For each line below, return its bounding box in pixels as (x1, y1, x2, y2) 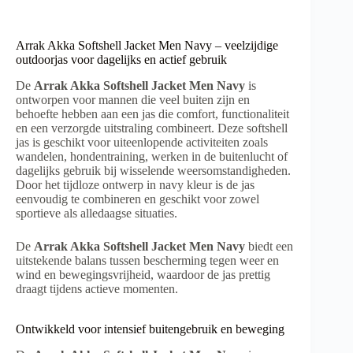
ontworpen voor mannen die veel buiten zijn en (16, 92, 250, 106)
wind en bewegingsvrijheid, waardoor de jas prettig (16, 267, 270, 281)
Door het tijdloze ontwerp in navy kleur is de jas (16, 177, 255, 191)
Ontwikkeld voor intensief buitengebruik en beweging (16, 321, 284, 336)
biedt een (245, 239, 293, 253)
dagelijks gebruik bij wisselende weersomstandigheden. (16, 163, 291, 177)
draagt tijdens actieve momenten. (16, 281, 178, 295)
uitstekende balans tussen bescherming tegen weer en (16, 253, 279, 267)
